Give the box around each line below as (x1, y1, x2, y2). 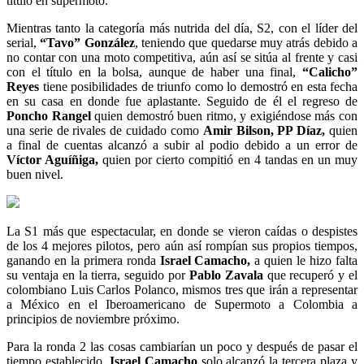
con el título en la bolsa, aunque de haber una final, (6, 65, 297, 80)
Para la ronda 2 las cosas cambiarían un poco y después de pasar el (6, 340, 357, 354)
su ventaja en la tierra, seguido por (6, 268, 189, 283)
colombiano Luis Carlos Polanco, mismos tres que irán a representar (6, 283, 357, 297)
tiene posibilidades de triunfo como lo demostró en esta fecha (39, 80, 357, 94)
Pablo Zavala (188, 268, 263, 283)
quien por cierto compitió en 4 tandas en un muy (98, 153, 358, 167)
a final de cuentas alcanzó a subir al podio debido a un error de (6, 138, 357, 153)
